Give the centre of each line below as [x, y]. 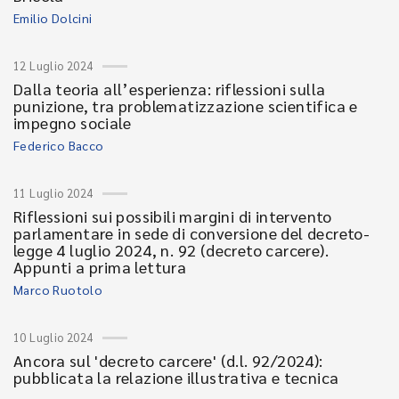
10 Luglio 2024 [53, 337]
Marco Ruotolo [58, 289]
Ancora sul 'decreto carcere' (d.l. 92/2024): [168, 360]
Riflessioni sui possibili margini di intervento [173, 216]
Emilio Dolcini [53, 18]
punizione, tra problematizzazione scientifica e [186, 106]
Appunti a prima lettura [100, 267]
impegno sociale [73, 122]
